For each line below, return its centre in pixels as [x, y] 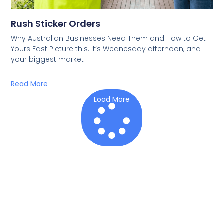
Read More [30, 84]
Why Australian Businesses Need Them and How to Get [109, 39]
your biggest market [48, 60]
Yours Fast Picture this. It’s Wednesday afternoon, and [106, 49]
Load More [112, 100]
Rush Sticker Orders [56, 24]
